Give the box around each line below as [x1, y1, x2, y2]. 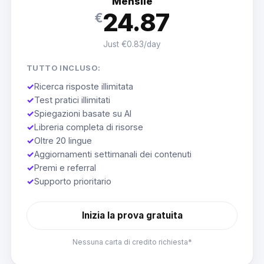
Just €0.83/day [103, 39, 161, 49]
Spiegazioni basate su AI [34, 108, 131, 119]
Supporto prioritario [34, 176, 111, 187]
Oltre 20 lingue [34, 136, 92, 146]
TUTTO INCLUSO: [26, 63, 101, 72]
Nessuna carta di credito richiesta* [72, 237, 192, 247]
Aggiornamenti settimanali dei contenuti [34, 149, 192, 160]
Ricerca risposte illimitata [34, 81, 133, 92]
